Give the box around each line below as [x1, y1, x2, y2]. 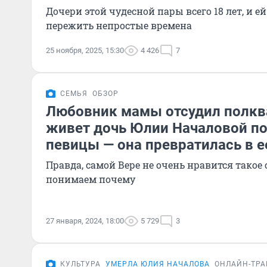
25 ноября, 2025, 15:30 [46, 46, 124, 55]
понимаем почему [46, 173, 135, 185]
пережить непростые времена [46, 19, 192, 32]
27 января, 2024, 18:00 [46, 216, 124, 225]
